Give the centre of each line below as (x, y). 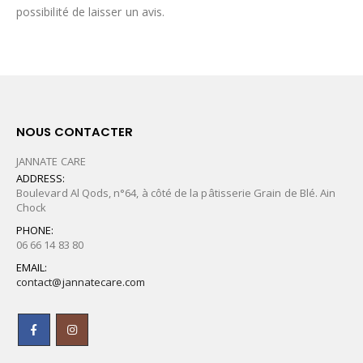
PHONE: (35, 231)
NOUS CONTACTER (75, 131)
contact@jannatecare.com (81, 282)
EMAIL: (32, 268)
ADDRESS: (41, 179)
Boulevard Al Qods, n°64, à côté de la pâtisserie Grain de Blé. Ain (176, 193)
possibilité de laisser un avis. (91, 12)
